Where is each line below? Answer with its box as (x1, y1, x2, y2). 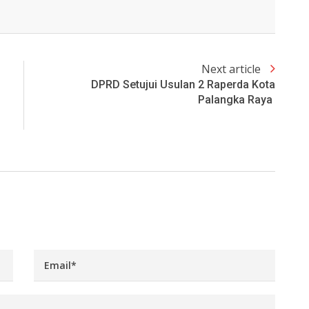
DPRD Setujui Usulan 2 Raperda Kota (91, 78, 275, 92)
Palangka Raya (198, 93, 275, 107)
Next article (201, 61, 263, 77)
